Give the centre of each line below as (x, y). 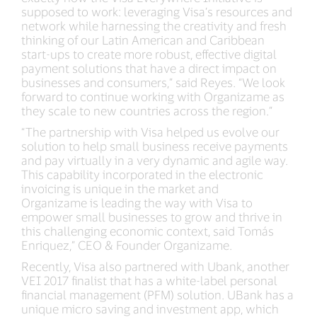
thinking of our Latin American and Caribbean (143, 40)
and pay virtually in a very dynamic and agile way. (155, 160)
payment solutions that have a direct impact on (149, 68)
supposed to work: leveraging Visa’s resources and (157, 12)
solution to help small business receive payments (155, 146)
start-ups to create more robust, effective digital (149, 54)
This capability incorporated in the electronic (142, 174)
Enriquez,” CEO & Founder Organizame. (127, 245)
